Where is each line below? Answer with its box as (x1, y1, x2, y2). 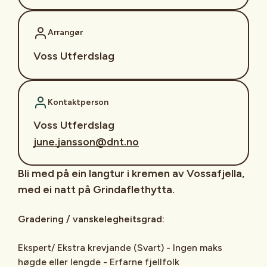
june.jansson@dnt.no (33, 135, 139, 148)
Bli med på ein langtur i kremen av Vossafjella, (18, 166, 244, 180)
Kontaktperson (48, 97, 108, 107)
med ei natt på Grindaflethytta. (18, 182, 177, 196)
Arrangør (48, 27, 83, 38)
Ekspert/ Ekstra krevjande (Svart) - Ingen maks (18, 241, 222, 253)
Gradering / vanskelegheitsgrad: (18, 213, 169, 225)
